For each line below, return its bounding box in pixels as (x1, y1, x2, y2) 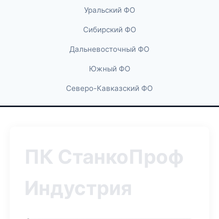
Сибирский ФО (83, 25, 136, 34)
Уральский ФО (84, 5, 135, 15)
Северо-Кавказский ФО (66, 84, 153, 93)
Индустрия (24, 176, 132, 200)
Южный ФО (88, 64, 131, 73)
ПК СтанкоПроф (24, 145, 184, 169)
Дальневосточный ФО (69, 44, 150, 54)
